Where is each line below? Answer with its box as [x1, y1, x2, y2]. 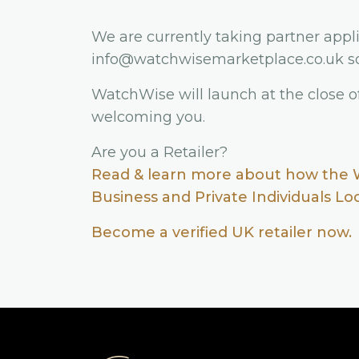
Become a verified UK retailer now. [91, 224, 352, 241]
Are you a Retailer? [91, 143, 228, 161]
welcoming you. [91, 108, 205, 126]
